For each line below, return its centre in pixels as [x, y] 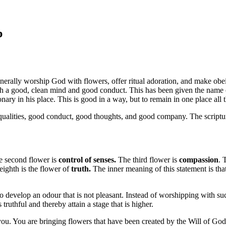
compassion [199, 159]
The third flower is [148, 159]
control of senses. [87, 159]
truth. [80, 168]
